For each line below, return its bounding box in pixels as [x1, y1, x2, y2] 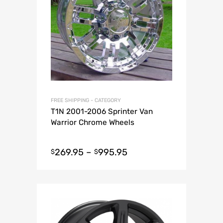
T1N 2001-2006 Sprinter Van [51, 107, 153, 116]
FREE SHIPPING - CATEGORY [51, 97, 121, 104]
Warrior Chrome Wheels [51, 118, 134, 127]
